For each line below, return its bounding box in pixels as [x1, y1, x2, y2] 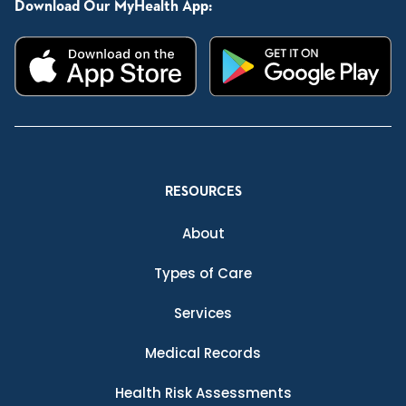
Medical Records [145, 343, 261, 363]
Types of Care [154, 264, 252, 284]
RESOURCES [164, 185, 242, 199]
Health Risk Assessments [114, 383, 292, 403]
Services [174, 304, 232, 324]
